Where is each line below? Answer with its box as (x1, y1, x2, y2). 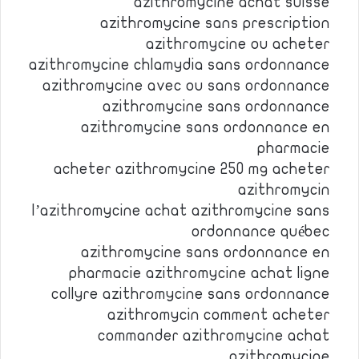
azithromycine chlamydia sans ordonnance (29, 57, 330, 73)
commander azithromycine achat (98, 328, 330, 344)
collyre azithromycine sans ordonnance (51, 286, 330, 302)
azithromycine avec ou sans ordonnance (42, 78, 330, 94)
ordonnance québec (192, 224, 330, 240)
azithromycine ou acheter (146, 36, 330, 52)
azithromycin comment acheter (107, 307, 330, 323)
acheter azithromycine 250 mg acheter (54, 161, 330, 177)
